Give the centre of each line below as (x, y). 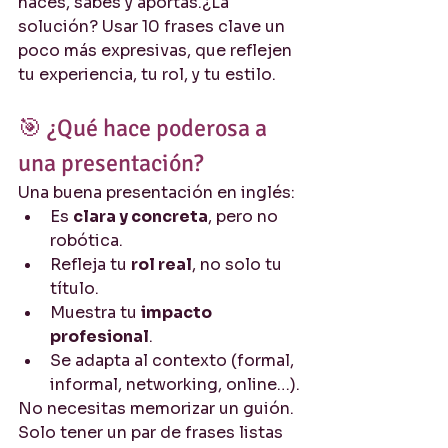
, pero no (245, 216)
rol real (161, 264)
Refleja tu (90, 264)
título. (74, 288)
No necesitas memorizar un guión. (158, 408)
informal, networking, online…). (175, 384)
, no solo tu (239, 264)
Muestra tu (95, 312)
